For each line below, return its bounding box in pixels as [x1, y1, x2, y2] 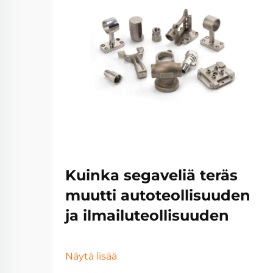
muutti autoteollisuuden [65, 186, 250, 204]
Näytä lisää [65, 250, 117, 262]
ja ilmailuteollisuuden [65, 207, 229, 224]
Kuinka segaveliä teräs [65, 166, 238, 184]
